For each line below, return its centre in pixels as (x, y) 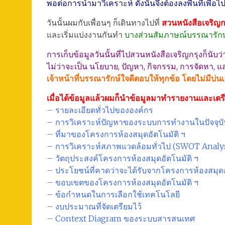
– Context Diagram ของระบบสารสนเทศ (121, 218)
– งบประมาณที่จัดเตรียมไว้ (94, 206)
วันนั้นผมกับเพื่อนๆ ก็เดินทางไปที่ (104, 23)
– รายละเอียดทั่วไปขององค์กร (100, 110)
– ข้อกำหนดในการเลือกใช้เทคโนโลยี (113, 194)
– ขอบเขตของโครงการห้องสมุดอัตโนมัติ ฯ (123, 182)
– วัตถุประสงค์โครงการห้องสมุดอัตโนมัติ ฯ (123, 158)
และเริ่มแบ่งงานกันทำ (86, 35)
